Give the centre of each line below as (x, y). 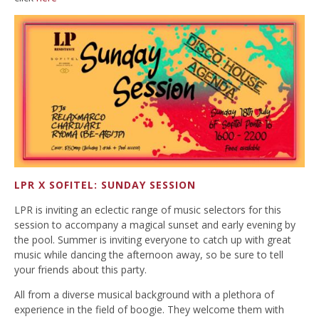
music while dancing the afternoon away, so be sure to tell (149, 254)
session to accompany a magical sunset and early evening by (155, 224)
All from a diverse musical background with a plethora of (144, 294)
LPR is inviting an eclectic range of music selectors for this (148, 209)
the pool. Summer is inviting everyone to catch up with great (153, 239)
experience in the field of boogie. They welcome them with (149, 309)
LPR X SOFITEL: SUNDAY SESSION (105, 184)
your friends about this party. (80, 269)
